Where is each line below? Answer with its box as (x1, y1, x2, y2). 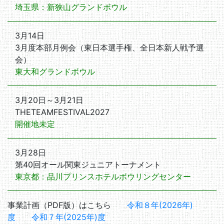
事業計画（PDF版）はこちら (7, 200, 127, 210)
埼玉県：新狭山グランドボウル (15, 2, 127, 12)
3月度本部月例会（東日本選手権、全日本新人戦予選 (15, 42, 204, 52)
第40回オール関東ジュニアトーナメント (15, 159, 161, 169)
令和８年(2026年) (127, 200, 193, 210)
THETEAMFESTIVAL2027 (15, 107, 109, 117)
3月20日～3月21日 (15, 95, 83, 105)
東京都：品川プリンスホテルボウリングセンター (15, 171, 191, 181)
